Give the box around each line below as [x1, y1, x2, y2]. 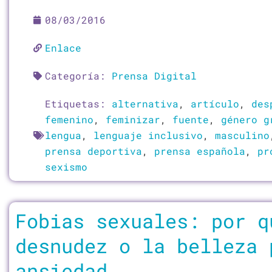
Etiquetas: [45, 97, 112, 110]
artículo [191, 97, 239, 110]
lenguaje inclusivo [93, 129, 203, 141]
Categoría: [45, 69, 112, 82]
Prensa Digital [112, 69, 197, 82]
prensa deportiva [45, 144, 142, 157]
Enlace [45, 41, 81, 54]
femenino [45, 113, 93, 126]
